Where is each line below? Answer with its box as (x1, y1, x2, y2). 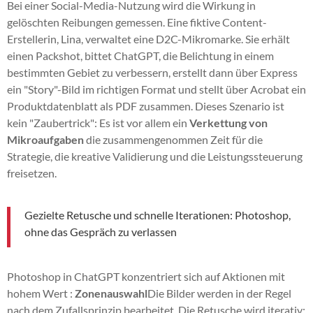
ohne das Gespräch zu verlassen (24, 224, 177, 238)
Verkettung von (189, 115, 268, 129)
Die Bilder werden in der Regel (147, 286, 291, 300)
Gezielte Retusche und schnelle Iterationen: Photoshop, (24, 208, 291, 221)
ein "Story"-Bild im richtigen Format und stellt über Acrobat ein (7, 82, 306, 96)
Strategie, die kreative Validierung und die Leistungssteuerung (7, 149, 303, 163)
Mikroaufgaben (7, 132, 84, 146)
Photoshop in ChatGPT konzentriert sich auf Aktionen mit (7, 269, 285, 283)
